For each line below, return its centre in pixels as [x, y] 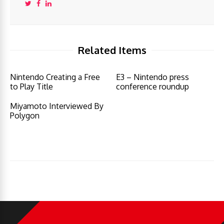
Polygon [25, 115]
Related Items [112, 50]
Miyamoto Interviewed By [57, 106]
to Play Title [31, 86]
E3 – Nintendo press [153, 77]
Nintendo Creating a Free [55, 77]
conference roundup [153, 86]
